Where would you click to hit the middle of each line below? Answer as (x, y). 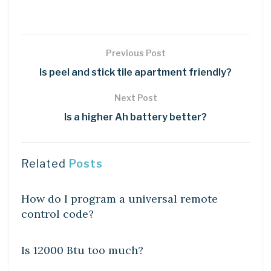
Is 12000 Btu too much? (82, 250)
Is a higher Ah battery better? (135, 117)
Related (44, 164)
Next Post (135, 98)
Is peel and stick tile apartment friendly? (135, 73)
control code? (57, 214)
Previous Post (135, 53)
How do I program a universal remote (119, 199)
